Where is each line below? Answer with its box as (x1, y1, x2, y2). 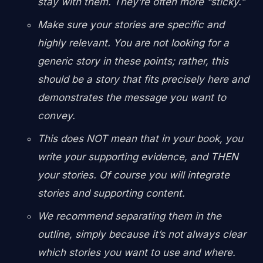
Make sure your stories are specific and (38, 18, 224, 31)
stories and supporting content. (38, 187, 185, 199)
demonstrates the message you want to (38, 91, 226, 103)
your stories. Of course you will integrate (38, 168, 230, 181)
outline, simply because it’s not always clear (38, 228, 246, 240)
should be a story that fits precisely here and (38, 73, 249, 85)
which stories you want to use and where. (38, 246, 235, 258)
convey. (38, 109, 75, 122)
